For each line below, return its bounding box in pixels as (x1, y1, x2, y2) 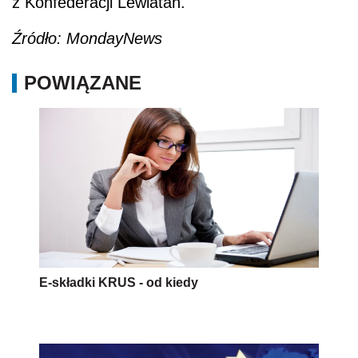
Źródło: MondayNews (12, 30, 162, 48)
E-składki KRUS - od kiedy (39, 276, 198, 290)
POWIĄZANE (24, 72, 141, 94)
